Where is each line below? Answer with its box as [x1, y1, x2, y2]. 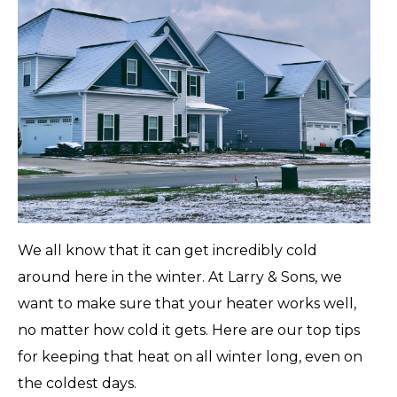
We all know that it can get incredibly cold [18, 241, 317, 259]
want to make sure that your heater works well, [18, 294, 356, 312]
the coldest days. [18, 374, 136, 392]
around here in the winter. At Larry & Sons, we [18, 268, 342, 285]
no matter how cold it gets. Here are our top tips [18, 321, 360, 339]
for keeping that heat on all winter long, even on [18, 347, 362, 365]
